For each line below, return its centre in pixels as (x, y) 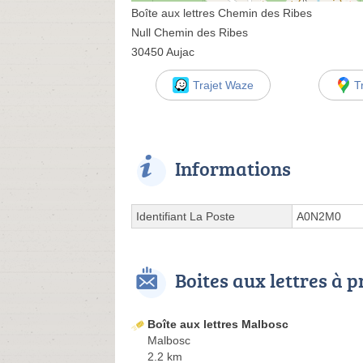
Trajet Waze (223, 85)
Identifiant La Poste (186, 216)
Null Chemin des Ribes (190, 32)
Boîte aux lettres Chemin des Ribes (222, 13)
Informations (233, 168)
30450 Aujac (163, 52)
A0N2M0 (319, 216)
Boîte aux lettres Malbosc (218, 324)
